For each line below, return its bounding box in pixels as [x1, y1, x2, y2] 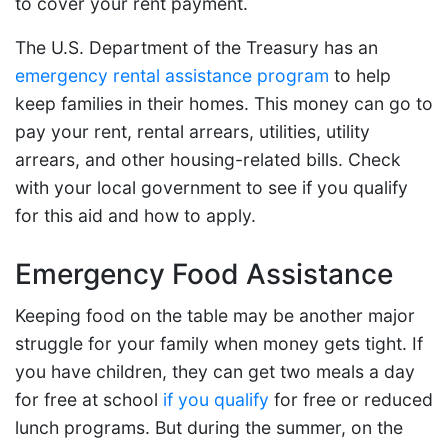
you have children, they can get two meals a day [15, 360, 415, 382]
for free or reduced [269, 388, 433, 410]
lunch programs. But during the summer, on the [15, 416, 403, 438]
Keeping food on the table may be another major [15, 304, 415, 326]
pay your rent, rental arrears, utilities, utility [15, 120, 370, 142]
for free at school [15, 388, 163, 410]
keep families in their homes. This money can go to [15, 92, 433, 114]
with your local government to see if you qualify [15, 176, 408, 198]
